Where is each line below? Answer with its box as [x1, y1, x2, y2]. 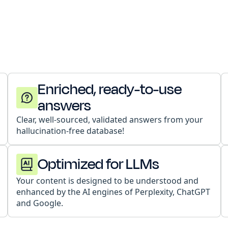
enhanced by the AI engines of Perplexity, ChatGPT [16, 186, 210, 197]
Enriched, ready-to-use [37, 78, 182, 100]
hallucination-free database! [16, 125, 124, 136]
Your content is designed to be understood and [16, 175, 198, 186]
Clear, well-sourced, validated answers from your [16, 114, 203, 125]
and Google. [16, 197, 63, 209]
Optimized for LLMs [37, 153, 159, 175]
